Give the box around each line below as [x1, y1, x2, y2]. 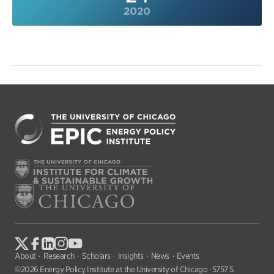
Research [43, 251, 75, 261]
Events [176, 251, 199, 261]
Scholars [81, 251, 111, 261]
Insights [117, 251, 144, 261]
